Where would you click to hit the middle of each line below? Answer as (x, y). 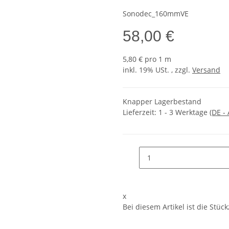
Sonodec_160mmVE (156, 14)
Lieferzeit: (141, 112)
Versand (206, 70)
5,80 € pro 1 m (147, 59)
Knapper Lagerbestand (162, 101)
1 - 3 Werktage (184, 112)
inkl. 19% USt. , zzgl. (157, 70)
